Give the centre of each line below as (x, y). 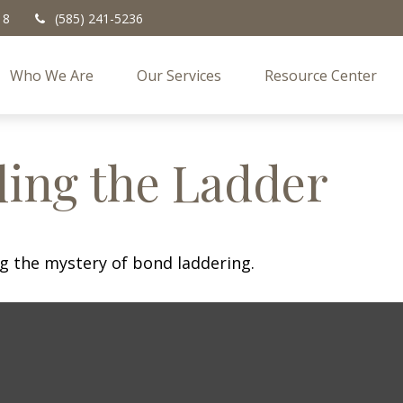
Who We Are (52, 76)
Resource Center (321, 76)
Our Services (179, 76)
